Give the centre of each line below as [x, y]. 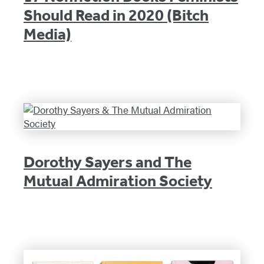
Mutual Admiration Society [118, 181]
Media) [47, 34]
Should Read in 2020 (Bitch [116, 15]
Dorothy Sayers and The [108, 162]
